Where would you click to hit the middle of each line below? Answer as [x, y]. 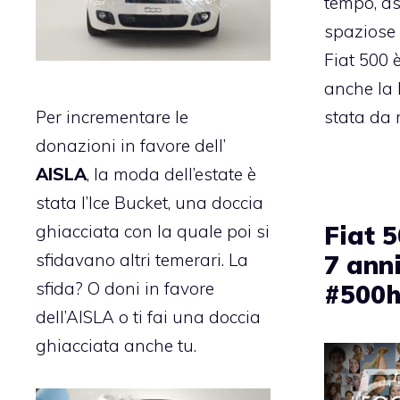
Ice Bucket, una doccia [176, 203]
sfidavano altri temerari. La [142, 260]
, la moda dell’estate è [171, 175]
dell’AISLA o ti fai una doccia [148, 317]
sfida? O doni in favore [125, 289]
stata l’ [62, 203]
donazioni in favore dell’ [131, 146]
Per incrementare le [112, 117]
